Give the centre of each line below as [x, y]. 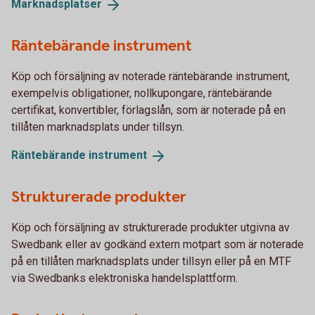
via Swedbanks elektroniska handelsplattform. [124, 278]
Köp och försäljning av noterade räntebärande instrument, [150, 76]
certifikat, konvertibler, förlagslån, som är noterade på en [148, 110]
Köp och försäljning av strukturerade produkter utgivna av [150, 227]
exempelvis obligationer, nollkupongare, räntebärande [142, 93]
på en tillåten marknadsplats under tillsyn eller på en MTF [151, 261]
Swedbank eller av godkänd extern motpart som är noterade [157, 244]
